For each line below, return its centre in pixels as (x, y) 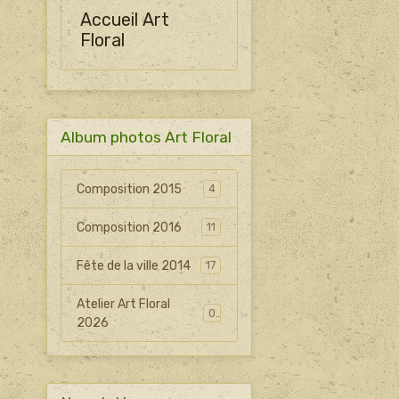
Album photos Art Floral (146, 137)
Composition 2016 (130, 227)
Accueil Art (124, 20)
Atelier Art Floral (124, 304)
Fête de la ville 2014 (134, 265)
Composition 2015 (130, 189)
